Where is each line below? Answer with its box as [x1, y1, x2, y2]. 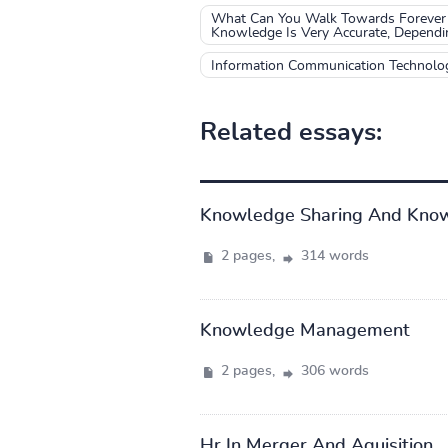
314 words [296, 248, 369, 263]
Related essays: [199, 119, 382, 145]
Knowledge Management [199, 321, 410, 340]
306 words [296, 363, 369, 378]
